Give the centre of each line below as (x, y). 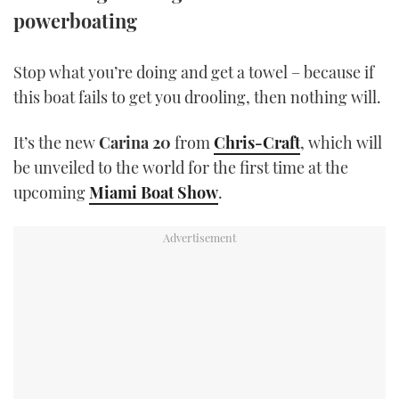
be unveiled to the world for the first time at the (181, 168)
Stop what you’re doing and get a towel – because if (194, 73)
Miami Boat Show (154, 193)
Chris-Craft (257, 143)
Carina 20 (135, 143)
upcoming (51, 193)
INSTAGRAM (199, 62)
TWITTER (199, 18)
